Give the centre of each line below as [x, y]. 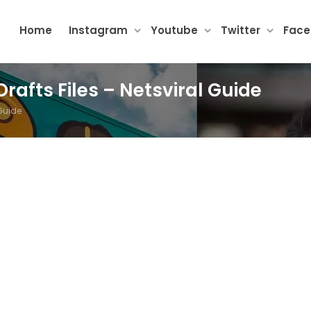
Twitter [242, 30]
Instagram [100, 30]
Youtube [176, 30]
